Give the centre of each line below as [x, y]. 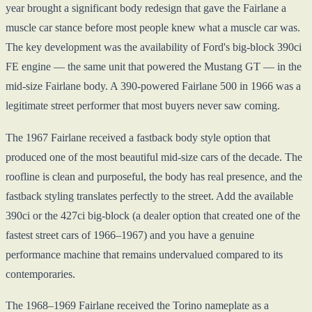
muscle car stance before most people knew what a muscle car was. [153, 28]
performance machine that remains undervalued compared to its [144, 254]
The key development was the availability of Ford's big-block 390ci [154, 47]
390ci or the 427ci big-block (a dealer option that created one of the [153, 215]
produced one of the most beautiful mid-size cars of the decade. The [154, 157]
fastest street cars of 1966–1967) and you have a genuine [130, 235]
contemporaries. [40, 274]
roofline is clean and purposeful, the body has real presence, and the [154, 176]
